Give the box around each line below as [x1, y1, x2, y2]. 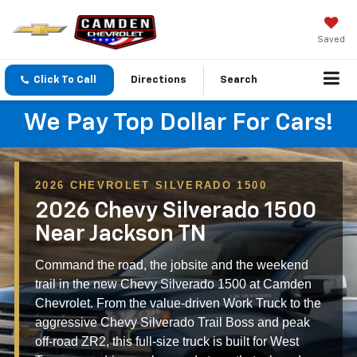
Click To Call [33, 75, 96, 86]
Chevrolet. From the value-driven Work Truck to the [35, 296, 321, 311]
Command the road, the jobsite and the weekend [35, 258, 308, 273]
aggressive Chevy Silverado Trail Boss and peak [35, 316, 310, 330]
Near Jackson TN [35, 223, 206, 246]
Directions [131, 75, 186, 86]
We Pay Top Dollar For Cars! [24, 112, 333, 136]
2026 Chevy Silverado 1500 [35, 200, 316, 223]
